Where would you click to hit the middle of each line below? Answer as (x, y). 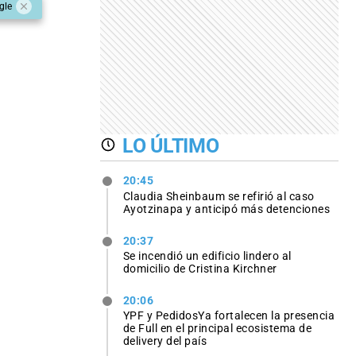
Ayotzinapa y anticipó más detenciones (226, 209)
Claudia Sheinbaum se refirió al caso (219, 196)
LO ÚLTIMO (171, 145)
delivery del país (165, 341)
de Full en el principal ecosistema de (217, 328)
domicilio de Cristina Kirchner (200, 268)
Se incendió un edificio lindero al (207, 255)
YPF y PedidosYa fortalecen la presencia (229, 315)
